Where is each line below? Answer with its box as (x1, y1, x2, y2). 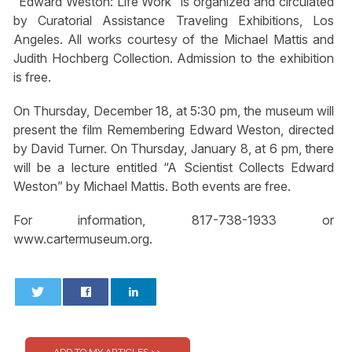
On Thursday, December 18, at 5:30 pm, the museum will (13, 102, 335, 119)
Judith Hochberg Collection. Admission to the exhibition (13, 49, 335, 66)
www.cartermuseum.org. (13, 231, 152, 247)
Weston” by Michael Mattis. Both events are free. (13, 178, 291, 194)
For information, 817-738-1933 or (13, 212, 335, 229)
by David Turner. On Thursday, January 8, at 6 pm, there (13, 140, 335, 156)
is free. (13, 68, 51, 85)
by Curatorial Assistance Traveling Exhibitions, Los (13, 12, 335, 28)
